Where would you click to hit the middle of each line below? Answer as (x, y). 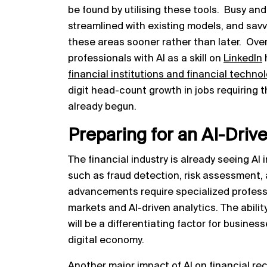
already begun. (102, 107)
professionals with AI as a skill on (146, 59)
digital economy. (106, 240)
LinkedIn (243, 59)
